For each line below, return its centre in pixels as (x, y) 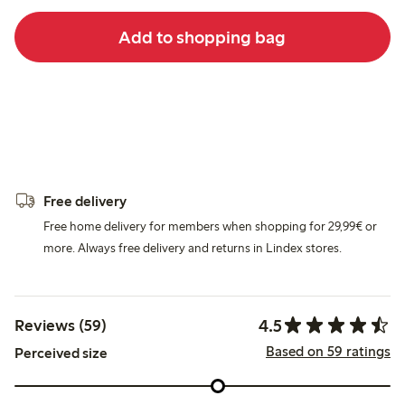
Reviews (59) (61, 326)
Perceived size (61, 353)
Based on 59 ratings (328, 352)
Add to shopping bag (202, 37)
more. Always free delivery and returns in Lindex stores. (193, 248)
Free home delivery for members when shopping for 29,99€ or (210, 226)
